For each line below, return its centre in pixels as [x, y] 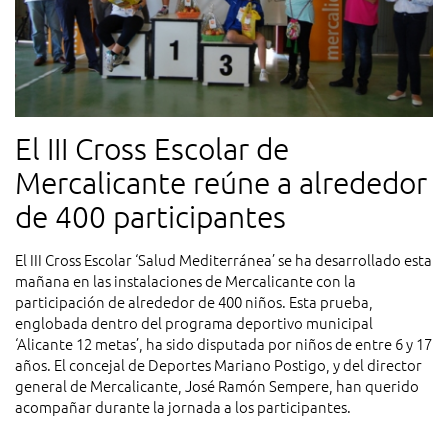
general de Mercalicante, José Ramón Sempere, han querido [217, 386]
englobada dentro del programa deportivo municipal [194, 323]
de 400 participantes [150, 217]
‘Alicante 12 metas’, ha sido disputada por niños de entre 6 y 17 [223, 344]
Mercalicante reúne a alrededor [221, 183]
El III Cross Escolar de [152, 149]
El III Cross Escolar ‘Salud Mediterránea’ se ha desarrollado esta [223, 260]
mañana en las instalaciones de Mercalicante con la [185, 281]
